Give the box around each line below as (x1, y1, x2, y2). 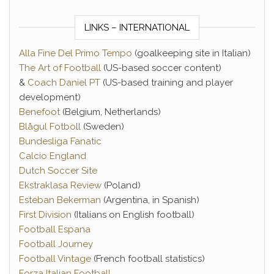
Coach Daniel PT (28, 77, 100, 88)
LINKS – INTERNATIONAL (84, 22, 190, 33)
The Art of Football (19, 62, 101, 73)
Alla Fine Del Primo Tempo (19, 48, 132, 59)
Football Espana (19, 224, 91, 235)
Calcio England (19, 150, 86, 161)
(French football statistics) (91, 253, 205, 264)
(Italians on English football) (72, 209, 194, 220)
